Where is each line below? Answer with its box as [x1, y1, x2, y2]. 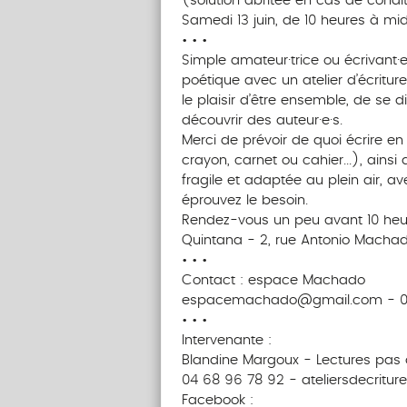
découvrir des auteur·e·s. [181, 114, 342, 128]
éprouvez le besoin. [181, 194, 308, 208]
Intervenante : [181, 333, 272, 348]
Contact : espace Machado [181, 273, 365, 288]
